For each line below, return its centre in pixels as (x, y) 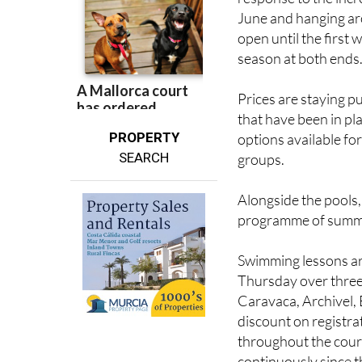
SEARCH (144, 130)
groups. (261, 130)
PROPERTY (144, 109)
